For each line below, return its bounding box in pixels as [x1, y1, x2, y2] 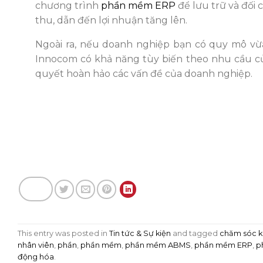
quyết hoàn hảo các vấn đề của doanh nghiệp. [35, 68, 252, 80]
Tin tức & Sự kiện [109, 228, 171, 238]
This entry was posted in [18, 228, 109, 238]
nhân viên [18, 240, 54, 249]
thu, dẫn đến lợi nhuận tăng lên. [35, 15, 187, 26]
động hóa [18, 252, 54, 261]
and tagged [171, 228, 220, 238]
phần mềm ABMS [125, 240, 191, 249]
